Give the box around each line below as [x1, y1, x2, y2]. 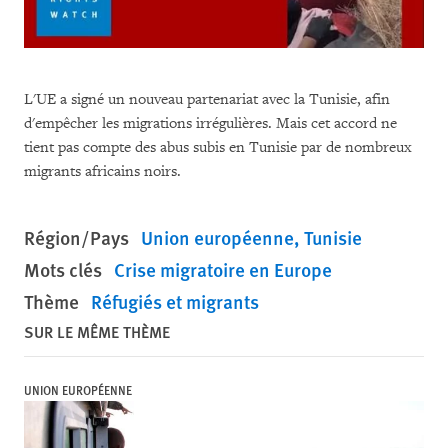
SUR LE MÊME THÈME [24, 320, 170, 343]
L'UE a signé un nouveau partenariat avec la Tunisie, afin [24, 90, 390, 109]
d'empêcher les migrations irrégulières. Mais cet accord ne [24, 114, 397, 133]
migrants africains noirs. [24, 162, 181, 181]
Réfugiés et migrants [91, 288, 259, 315]
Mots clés [24, 256, 102, 283]
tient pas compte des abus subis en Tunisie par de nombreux [24, 138, 412, 157]
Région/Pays [24, 224, 129, 251]
